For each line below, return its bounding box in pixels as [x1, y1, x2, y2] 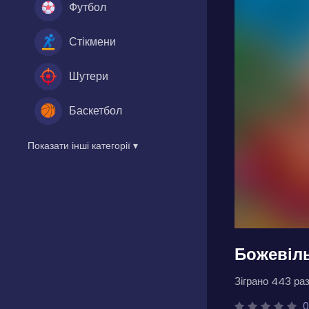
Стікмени [69, 33, 116, 50]
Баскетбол [69, 102, 122, 119]
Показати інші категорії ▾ [28, 138, 138, 152]
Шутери [69, 68, 108, 84]
